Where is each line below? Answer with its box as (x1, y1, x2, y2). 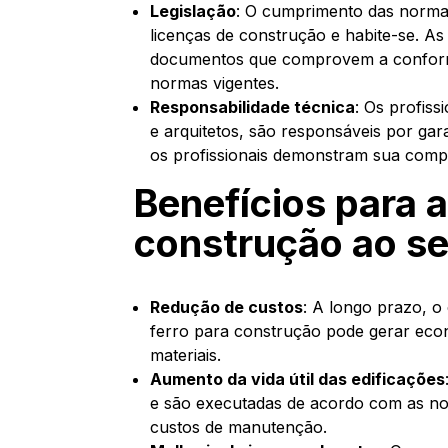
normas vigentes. (150, 73, 280, 93)
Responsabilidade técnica (150, 97, 356, 117)
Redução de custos (150, 297, 304, 317)
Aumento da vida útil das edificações (150, 369, 446, 389)
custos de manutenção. (150, 417, 328, 437)
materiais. (150, 345, 222, 365)
